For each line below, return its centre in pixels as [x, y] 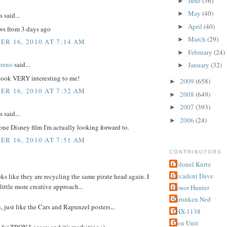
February [201, 52]
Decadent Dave [193, 176]
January [199, 65]
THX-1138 [186, 211]
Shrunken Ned [191, 199]
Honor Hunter [191, 188]
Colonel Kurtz [191, 164]
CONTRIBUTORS [196, 152]
